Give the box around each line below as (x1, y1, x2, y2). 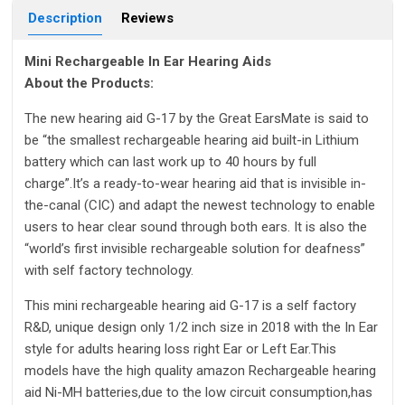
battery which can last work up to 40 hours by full (24, 154, 316, 171)
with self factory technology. (24, 262, 193, 279)
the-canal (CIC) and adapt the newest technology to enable (24, 197, 375, 214)
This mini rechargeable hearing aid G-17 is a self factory (24, 297, 356, 315)
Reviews (121, 9, 174, 26)
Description (28, 9, 103, 26)
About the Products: (24, 75, 154, 92)
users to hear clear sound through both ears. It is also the (24, 219, 367, 236)
